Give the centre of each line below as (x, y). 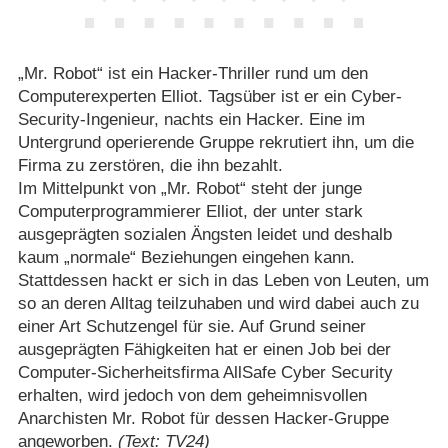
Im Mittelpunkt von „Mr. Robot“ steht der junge (189, 189)
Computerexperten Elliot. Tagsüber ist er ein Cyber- (209, 97)
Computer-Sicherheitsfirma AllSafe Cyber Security (205, 373)
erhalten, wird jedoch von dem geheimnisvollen (192, 396)
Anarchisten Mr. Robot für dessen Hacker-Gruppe (203, 419)
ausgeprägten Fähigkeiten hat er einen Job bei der (204, 350)
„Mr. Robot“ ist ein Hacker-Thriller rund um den (192, 74)
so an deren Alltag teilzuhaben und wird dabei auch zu (218, 304)
